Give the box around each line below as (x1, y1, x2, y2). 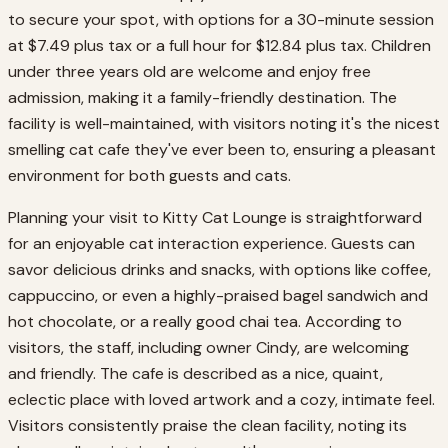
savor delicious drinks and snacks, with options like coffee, (8, 258, 431, 280)
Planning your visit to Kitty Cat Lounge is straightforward (8, 206, 422, 228)
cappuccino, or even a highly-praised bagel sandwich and (8, 284, 428, 306)
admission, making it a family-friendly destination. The (8, 86, 397, 108)
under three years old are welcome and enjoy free (8, 60, 371, 82)
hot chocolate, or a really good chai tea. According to (8, 310, 402, 332)
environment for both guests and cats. (8, 164, 291, 186)
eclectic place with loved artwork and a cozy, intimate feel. (8, 388, 435, 410)
